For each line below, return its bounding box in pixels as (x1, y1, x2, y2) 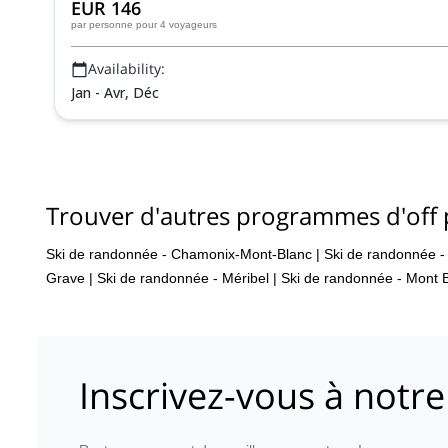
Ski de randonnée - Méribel (97, 269, 269, 286)
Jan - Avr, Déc (71, 83, 159, 102)
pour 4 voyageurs (136, 19, 217, 30)
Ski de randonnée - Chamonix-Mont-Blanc (46, 245, 312, 262)
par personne (71, 19, 133, 30)
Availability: (88, 59, 165, 78)
